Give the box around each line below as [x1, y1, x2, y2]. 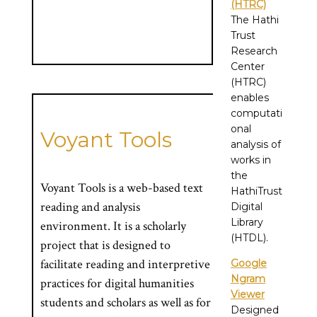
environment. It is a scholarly [40, 217, 186, 234]
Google [230, 257, 267, 270]
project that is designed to [40, 236, 171, 253]
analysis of [230, 138, 281, 151]
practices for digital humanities [40, 275, 194, 292]
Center [230, 60, 265, 73]
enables [230, 91, 269, 104]
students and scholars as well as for [40, 294, 211, 311]
